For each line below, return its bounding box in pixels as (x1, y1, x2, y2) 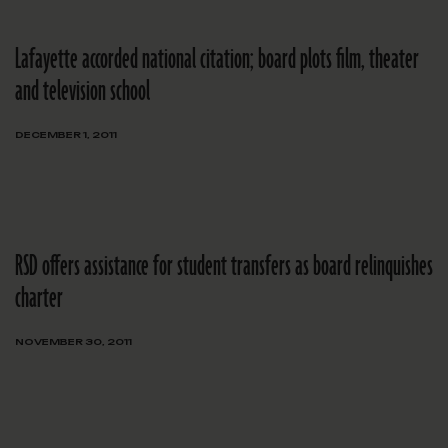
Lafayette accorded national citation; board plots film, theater (15, 40, 419, 80)
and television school (15, 72, 150, 112)
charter (15, 279, 63, 319)
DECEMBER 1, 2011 (15, 129, 117, 141)
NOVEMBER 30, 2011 (15, 336, 132, 348)
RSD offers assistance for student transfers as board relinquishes (15, 247, 433, 287)
